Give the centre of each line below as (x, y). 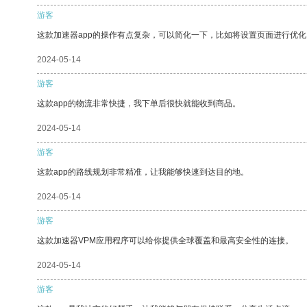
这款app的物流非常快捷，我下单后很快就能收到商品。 (139, 103)
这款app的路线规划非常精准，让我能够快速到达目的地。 (143, 172)
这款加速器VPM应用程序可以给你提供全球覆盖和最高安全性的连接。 (165, 240)
